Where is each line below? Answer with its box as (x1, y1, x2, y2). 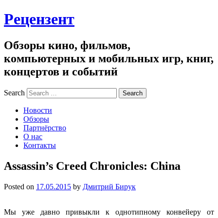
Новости (23, 106, 52, 114)
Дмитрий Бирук (83, 182, 136, 191)
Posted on (4, 182, 36, 191)
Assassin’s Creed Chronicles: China (4, 159, 181, 172)
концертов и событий (4, 65, 118, 78)
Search (4, 88, 25, 97)
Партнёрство (23, 123, 66, 132)
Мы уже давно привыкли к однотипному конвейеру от (4, 207, 214, 216)
